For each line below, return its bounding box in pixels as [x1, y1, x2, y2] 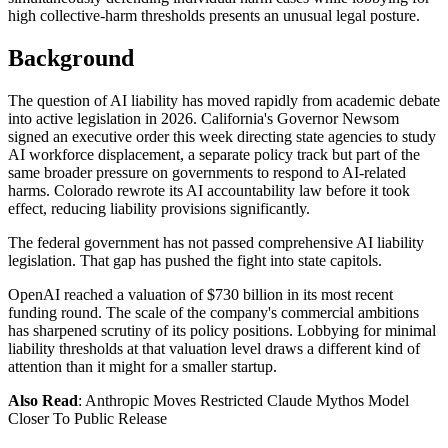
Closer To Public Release [8, 409, 167, 427]
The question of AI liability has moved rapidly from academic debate [8, 91, 440, 109]
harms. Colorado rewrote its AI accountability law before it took [8, 181, 410, 199]
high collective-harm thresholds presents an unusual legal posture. [8, 7, 420, 25]
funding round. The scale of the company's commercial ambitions [8, 303, 419, 321]
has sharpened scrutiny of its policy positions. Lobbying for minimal [8, 321, 436, 339]
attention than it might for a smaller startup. [8, 357, 277, 375]
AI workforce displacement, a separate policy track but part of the [8, 145, 420, 163]
